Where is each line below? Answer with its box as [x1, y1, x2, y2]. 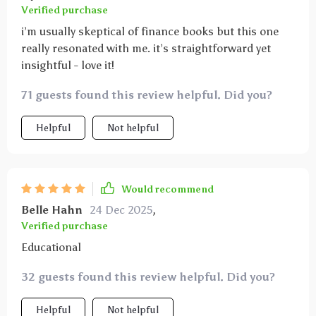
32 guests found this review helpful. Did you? [21, 270, 275, 284]
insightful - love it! [21, 59, 114, 72]
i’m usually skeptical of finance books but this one [21, 25, 279, 38]
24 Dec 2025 [90, 203, 152, 217]
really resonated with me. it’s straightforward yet [21, 42, 271, 55]
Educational [21, 241, 81, 254]
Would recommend [121, 183, 214, 195]
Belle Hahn [21, 203, 83, 217]
